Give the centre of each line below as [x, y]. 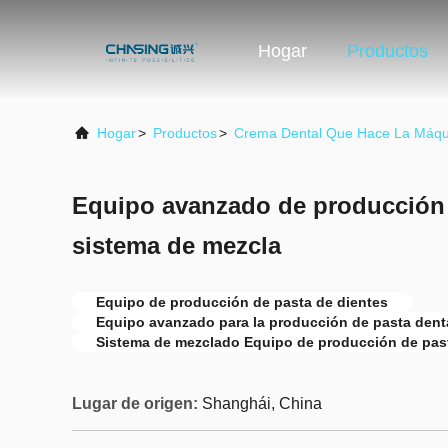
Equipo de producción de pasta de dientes [242, 302]
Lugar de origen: [135, 403]
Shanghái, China [262, 403]
